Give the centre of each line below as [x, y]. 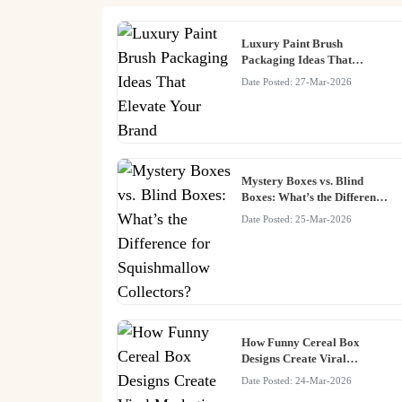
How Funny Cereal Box [300, 343]
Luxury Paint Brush [292, 44]
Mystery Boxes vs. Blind [302, 181]
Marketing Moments [293, 375]
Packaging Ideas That [296, 60]
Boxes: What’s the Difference [314, 197]
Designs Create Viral [293, 359]
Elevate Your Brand [292, 76]
